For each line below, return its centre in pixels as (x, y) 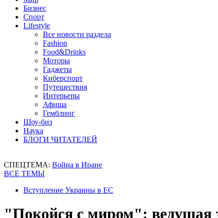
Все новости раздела (77, 34)
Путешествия (65, 87)
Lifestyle (37, 26)
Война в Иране (77, 165)
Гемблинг (59, 113)
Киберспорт (63, 78)
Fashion (55, 43)
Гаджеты (57, 69)
